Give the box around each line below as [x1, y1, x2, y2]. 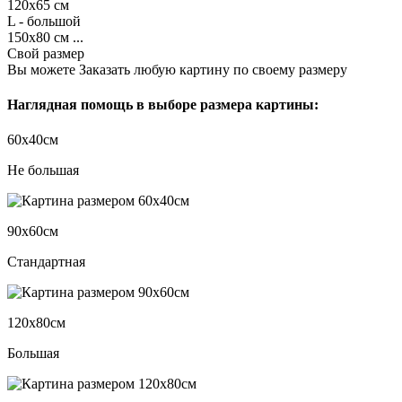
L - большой [7, 13, 81, 29]
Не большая [7, 162, 79, 179]
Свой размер [7, 45, 84, 61]
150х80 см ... [7, 29, 83, 45]
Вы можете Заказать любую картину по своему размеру [7, 61, 347, 77]
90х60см [7, 223, 58, 240]
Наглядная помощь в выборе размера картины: [7, 96, 319, 112]
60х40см [7, 132, 58, 148]
